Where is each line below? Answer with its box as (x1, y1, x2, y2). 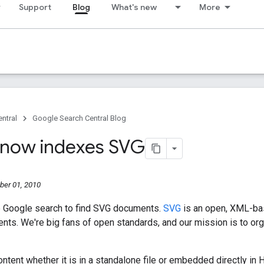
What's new (111, 2, 157, 12)
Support (19, 2, 51, 12)
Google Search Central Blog (32, 114, 126, 123)
